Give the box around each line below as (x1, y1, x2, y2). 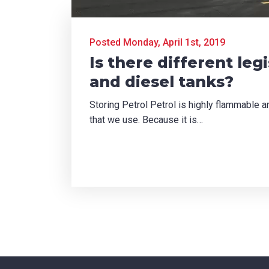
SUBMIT (4, 107, 38, 119)
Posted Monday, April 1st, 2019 (89, 37, 225, 48)
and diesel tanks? (89, 73, 234, 91)
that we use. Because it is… (89, 114, 203, 125)
